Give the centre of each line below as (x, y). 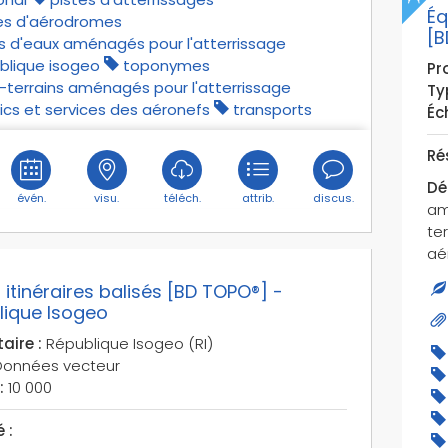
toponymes (166, 65)
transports (272, 109)
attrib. (257, 197)
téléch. (182, 197)
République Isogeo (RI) (127, 343)
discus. (333, 197)
